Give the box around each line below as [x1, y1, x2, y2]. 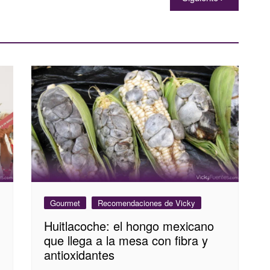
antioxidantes [44, 245, 115, 263]
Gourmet [50, 196, 81, 209]
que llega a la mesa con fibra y [44, 231, 209, 249]
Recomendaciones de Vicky [98, 196, 196, 209]
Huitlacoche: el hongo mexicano [44, 216, 215, 234]
